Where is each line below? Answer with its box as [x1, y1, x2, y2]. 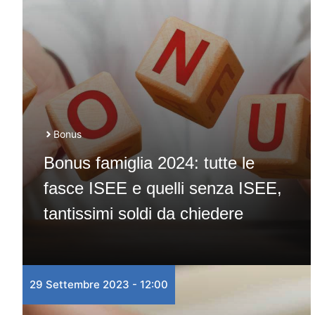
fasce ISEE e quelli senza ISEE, [44, 179, 282, 198]
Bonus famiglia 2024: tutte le [44, 153, 255, 172]
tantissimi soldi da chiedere [44, 204, 243, 223]
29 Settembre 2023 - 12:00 [30, 278, 168, 291]
